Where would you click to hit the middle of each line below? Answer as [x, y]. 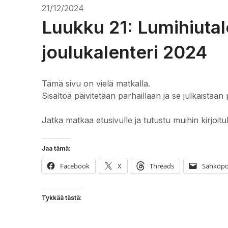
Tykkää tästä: [62, 197]
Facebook [75, 166]
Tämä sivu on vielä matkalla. [96, 83]
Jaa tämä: [56, 148]
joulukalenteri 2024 [124, 52]
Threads [162, 166]
